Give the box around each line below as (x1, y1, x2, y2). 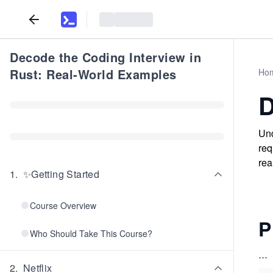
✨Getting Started (23, 167, 100, 181)
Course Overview (30, 199, 96, 211)
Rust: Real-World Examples (10, 65, 177, 83)
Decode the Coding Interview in (10, 48, 201, 66)
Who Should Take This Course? (30, 227, 152, 239)
